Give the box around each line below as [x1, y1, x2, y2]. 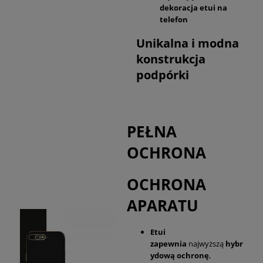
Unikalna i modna [136, 35, 239, 51]
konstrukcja [136, 50, 205, 67]
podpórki [136, 66, 189, 83]
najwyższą [187, 238, 225, 249]
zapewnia [150, 238, 187, 249]
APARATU [127, 194, 198, 216]
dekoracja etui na [160, 2, 227, 14]
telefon [160, 14, 188, 25]
